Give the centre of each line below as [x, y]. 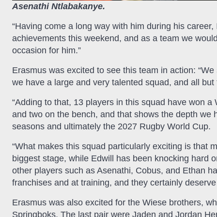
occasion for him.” [46, 51]
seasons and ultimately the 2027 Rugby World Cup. [111, 127]
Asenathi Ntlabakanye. [59, 7]
